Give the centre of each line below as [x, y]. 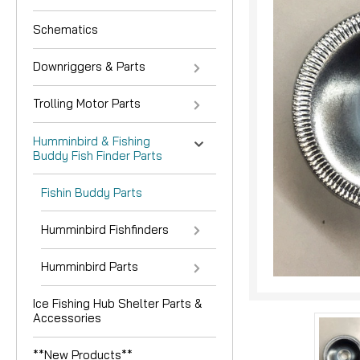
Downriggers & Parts [89, 67]
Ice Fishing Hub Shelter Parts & [118, 304]
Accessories [67, 318]
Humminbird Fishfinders [105, 229]
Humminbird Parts [90, 267]
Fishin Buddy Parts [92, 192]
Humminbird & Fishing [92, 141]
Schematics [65, 29]
